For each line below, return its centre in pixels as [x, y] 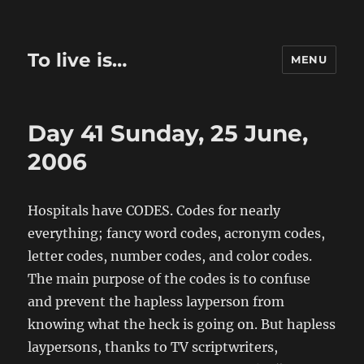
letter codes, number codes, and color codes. [170, 256]
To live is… [78, 60]
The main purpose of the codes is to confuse [169, 279]
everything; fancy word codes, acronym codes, [177, 233]
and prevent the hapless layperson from [156, 301]
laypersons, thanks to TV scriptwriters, [153, 347]
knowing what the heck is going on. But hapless [182, 324]
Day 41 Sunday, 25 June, [168, 133]
